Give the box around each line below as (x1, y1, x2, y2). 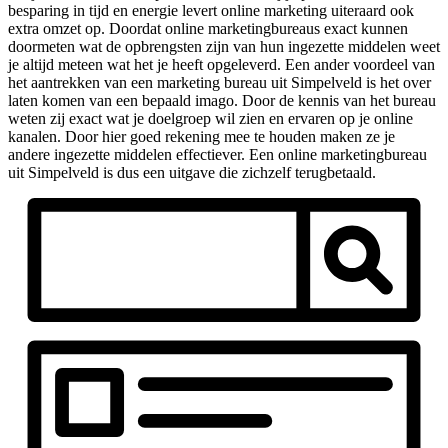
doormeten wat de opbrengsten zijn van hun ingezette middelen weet (8, 37, 440, 55)
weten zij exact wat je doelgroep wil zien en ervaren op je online (8, 109, 413, 127)
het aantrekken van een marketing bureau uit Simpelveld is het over (8, 73, 431, 91)
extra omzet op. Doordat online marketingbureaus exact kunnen (8, 19, 408, 37)
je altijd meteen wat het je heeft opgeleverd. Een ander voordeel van (8, 55, 435, 73)
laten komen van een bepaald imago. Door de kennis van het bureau (8, 91, 436, 109)
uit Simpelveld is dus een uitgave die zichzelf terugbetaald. (8, 163, 376, 181)
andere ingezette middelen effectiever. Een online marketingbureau (8, 145, 427, 163)
